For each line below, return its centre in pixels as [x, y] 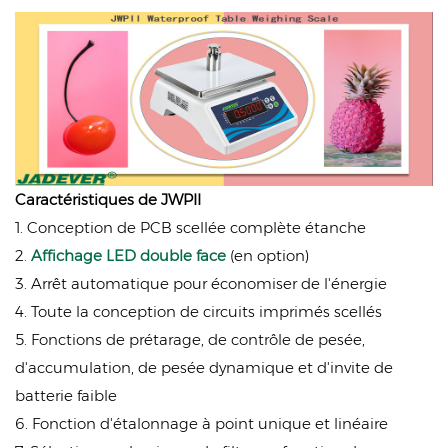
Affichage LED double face [128, 256]
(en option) [267, 256]
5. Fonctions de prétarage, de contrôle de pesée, [190, 340]
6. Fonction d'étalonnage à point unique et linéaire [201, 424]
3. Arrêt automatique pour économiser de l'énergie [201, 284]
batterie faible [66, 396]
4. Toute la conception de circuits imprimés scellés [198, 312]
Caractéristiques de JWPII [108, 200]
